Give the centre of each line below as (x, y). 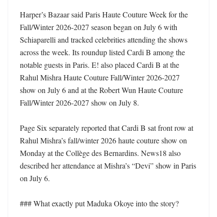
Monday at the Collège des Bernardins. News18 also (100, 153)
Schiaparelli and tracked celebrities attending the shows (104, 39)
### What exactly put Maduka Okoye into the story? (99, 203)
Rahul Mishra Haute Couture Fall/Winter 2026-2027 (100, 77)
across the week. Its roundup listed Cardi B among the (102, 52)
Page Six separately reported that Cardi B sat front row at (107, 128)
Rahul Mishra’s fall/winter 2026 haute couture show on (103, 140)
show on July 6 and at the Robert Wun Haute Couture (101, 90)
